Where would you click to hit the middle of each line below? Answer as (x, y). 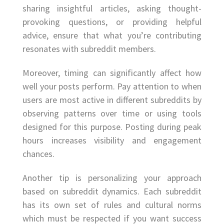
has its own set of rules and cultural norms (112, 204)
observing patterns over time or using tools (112, 113)
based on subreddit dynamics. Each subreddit (112, 191)
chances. (38, 154)
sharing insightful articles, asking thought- (112, 8)
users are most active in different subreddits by (112, 100)
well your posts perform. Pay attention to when (112, 86)
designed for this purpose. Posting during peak (112, 127)
